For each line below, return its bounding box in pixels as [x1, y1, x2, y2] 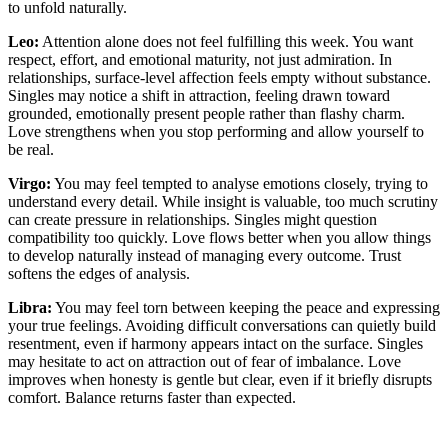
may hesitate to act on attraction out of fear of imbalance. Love [8, 352, 401, 370]
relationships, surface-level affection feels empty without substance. [8, 68, 431, 86]
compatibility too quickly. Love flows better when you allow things [8, 228, 431, 246]
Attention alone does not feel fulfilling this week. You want [39, 32, 413, 50]
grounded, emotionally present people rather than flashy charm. [8, 104, 405, 122]
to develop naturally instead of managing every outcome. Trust [8, 246, 401, 264]
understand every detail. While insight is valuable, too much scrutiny [8, 192, 438, 210]
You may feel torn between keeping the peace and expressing [52, 298, 440, 316]
